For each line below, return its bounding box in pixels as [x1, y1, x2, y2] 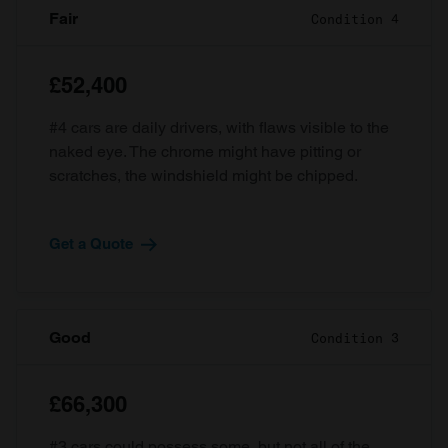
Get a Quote [49, 235, 133, 252]
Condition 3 [311, 330, 399, 346]
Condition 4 [311, 11, 399, 27]
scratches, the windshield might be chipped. [49, 166, 358, 185]
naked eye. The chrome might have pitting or [49, 142, 361, 161]
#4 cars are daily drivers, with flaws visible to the [49, 118, 389, 137]
